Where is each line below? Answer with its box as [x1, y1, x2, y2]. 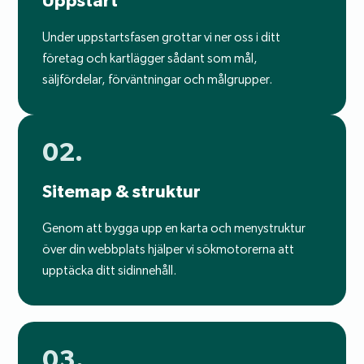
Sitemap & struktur [42, 180, 201, 202]
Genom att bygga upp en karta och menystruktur [42, 220, 306, 236]
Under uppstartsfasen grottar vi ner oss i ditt [42, 29, 281, 45]
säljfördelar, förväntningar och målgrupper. [42, 71, 273, 88]
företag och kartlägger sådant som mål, [42, 50, 258, 67]
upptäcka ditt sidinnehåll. [42, 262, 177, 279]
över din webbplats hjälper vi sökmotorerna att [42, 241, 295, 258]
